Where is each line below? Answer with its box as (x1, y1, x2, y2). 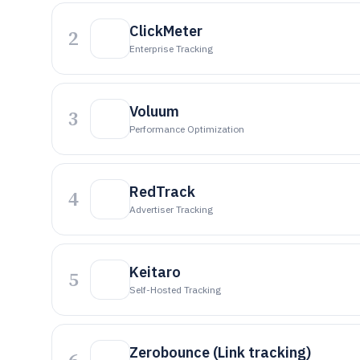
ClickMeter (129, 22, 202, 40)
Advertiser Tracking (129, 203, 213, 215)
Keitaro (129, 263, 181, 281)
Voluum (129, 102, 179, 121)
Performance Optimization (129, 123, 244, 135)
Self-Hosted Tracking (129, 284, 221, 296)
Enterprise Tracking (129, 43, 213, 55)
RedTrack (129, 182, 195, 201)
